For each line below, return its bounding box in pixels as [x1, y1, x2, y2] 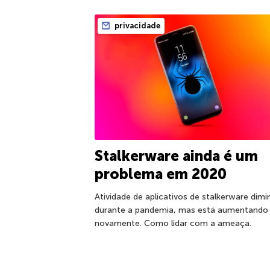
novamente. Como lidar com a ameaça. [95, 218, 251, 229]
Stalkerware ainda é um [95, 147, 258, 165]
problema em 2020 [95, 165, 227, 183]
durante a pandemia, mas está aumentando [95, 205, 268, 216]
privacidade [113, 21, 160, 30]
